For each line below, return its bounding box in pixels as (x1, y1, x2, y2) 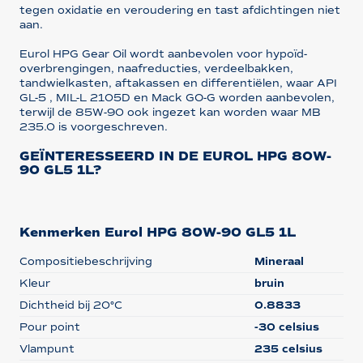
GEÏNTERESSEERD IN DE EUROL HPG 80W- (19, 147, 331, 164)
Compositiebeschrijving (19, 254, 152, 268)
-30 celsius (254, 319, 319, 334)
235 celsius (254, 341, 322, 356)
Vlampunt (19, 341, 75, 356)
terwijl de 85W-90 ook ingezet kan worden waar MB (19, 105, 321, 119)
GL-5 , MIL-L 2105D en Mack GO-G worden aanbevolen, (19, 90, 335, 105)
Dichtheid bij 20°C (19, 297, 122, 312)
